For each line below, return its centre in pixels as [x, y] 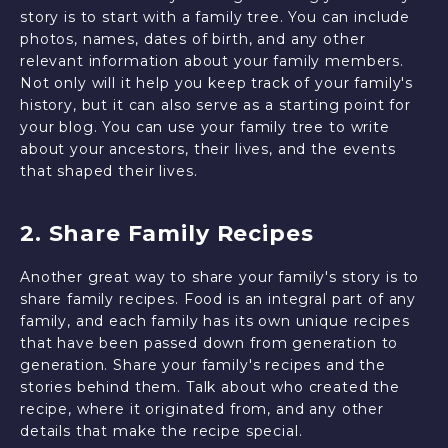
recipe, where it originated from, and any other [202, 409]
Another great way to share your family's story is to [220, 277]
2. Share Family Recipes [167, 233]
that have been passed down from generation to [209, 343]
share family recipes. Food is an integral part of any [218, 299]
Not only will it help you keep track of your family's [217, 83]
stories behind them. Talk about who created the [210, 387]
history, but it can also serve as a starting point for [215, 105]
